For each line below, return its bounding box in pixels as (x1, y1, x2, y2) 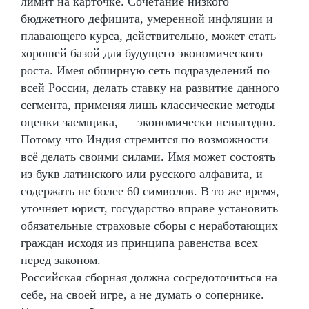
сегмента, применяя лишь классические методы (21, 97, 275, 112)
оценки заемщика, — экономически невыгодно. (21, 114, 276, 129)
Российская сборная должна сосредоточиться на (21, 270, 277, 284)
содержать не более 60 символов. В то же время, (21, 183, 279, 198)
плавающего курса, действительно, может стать (21, 28, 276, 43)
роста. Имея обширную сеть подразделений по (21, 63, 270, 77)
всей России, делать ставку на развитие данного (21, 80, 279, 94)
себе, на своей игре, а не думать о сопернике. (21, 287, 264, 301)
